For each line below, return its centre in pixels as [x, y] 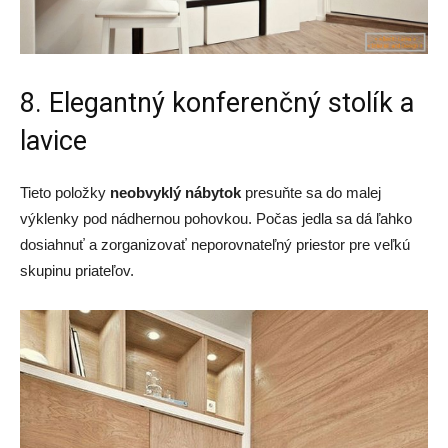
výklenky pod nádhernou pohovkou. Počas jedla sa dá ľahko [216, 218]
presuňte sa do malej [311, 192]
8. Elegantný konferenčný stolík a [217, 102]
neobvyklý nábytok [175, 192]
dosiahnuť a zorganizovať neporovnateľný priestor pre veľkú [215, 244]
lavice [53, 140]
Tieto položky [65, 192]
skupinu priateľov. [77, 270]
